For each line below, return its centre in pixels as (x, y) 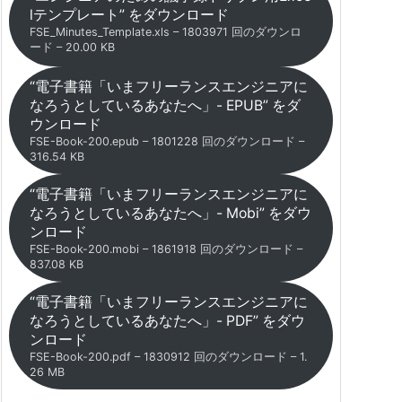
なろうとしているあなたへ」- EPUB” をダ (165, 105)
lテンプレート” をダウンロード (129, 14)
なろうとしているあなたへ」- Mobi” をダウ (170, 213)
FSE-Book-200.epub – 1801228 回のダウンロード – (166, 141)
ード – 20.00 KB (72, 47)
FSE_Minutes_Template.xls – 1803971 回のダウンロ (165, 31)
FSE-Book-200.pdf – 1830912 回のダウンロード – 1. (168, 356)
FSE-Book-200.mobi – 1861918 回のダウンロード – (166, 249)
